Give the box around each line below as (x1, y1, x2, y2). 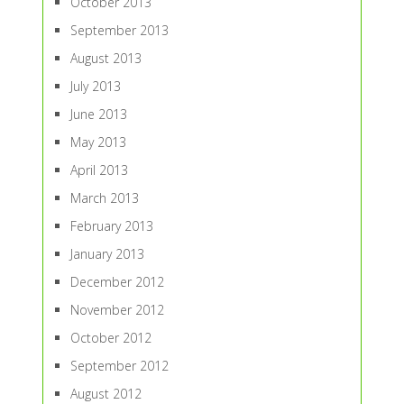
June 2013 (69, 106, 127, 124)
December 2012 (69, 273, 164, 291)
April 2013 (69, 161, 128, 179)
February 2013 (69, 217, 153, 235)
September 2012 (69, 357, 169, 375)
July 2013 (69, 78, 121, 96)
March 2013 (69, 189, 139, 207)
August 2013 (69, 50, 142, 68)
